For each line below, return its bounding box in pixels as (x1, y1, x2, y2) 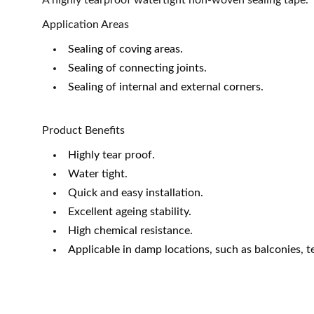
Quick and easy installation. (68, 187, 203, 198)
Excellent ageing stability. (68, 206, 191, 217)
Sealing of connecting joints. (68, 62, 207, 74)
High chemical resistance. (68, 225, 193, 236)
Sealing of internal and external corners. (68, 81, 264, 93)
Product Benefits (42, 125, 125, 136)
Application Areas (42, 19, 129, 30)
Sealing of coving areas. (68, 43, 183, 55)
